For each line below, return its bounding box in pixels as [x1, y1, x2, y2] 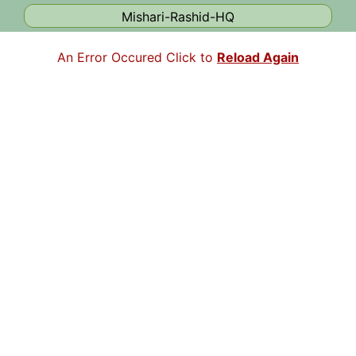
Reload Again [217, 49, 299, 65]
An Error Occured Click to [57, 49, 217, 65]
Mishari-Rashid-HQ [122, 9, 234, 25]
